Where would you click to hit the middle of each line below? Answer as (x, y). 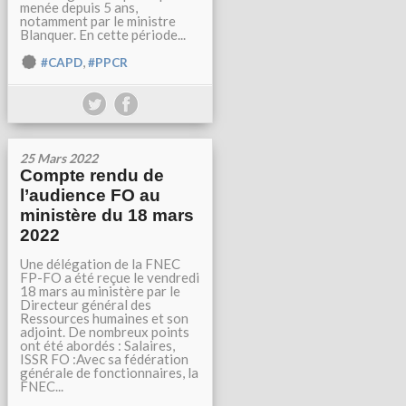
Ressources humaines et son (104, 318)
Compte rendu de (92, 175)
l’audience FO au (90, 195)
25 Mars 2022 (59, 158)
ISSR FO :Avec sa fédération (104, 359)
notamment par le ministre (98, 21)
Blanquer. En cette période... (103, 34)
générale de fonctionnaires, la (109, 372)
